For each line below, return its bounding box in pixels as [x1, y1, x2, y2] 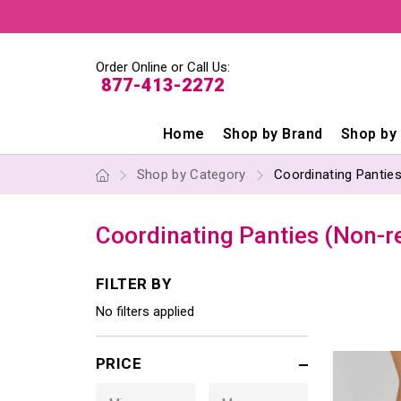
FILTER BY [96, 275, 171, 293]
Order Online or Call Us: [96, 58, 230, 75]
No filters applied [96, 303, 194, 320]
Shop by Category [136, 166, 246, 183]
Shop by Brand [222, 125, 323, 142]
